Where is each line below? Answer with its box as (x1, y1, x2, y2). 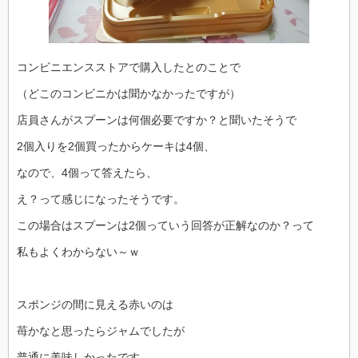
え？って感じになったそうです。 (17, 193, 185, 206)
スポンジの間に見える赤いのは (17, 298, 173, 312)
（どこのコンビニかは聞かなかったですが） (17, 87, 241, 101)
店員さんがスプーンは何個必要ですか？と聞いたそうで (17, 113, 296, 127)
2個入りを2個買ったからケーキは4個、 (17, 140, 215, 153)
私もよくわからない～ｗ (17, 245, 140, 259)
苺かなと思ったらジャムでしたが (17, 324, 185, 338)
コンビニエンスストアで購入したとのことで (17, 61, 241, 74)
